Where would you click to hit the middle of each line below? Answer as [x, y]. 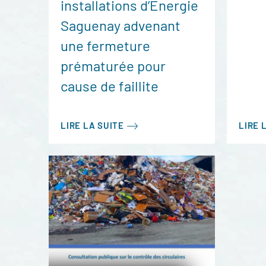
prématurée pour [113, 66]
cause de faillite [110, 86]
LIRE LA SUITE [92, 125]
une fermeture [105, 45]
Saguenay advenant [121, 25]
